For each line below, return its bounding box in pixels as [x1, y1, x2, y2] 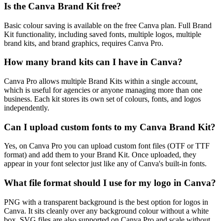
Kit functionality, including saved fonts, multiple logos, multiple [4, 30, 201, 38]
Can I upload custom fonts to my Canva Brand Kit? [4, 121, 216, 132]
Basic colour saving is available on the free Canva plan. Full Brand [4, 21, 212, 30]
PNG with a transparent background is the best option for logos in [4, 197, 208, 206]
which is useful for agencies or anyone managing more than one [4, 85, 202, 94]
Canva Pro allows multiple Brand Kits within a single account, [4, 76, 198, 85]
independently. [4, 103, 49, 112]
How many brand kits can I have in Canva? [4, 57, 183, 68]
